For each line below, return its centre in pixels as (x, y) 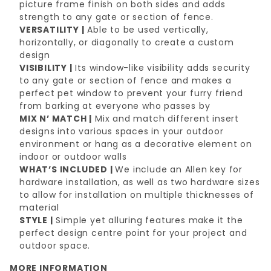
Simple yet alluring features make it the (148, 220)
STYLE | (36, 220)
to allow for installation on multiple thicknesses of (137, 195)
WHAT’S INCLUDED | (67, 169)
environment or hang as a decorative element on (136, 144)
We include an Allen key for (179, 169)
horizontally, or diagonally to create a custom (127, 42)
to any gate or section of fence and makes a (126, 80)
